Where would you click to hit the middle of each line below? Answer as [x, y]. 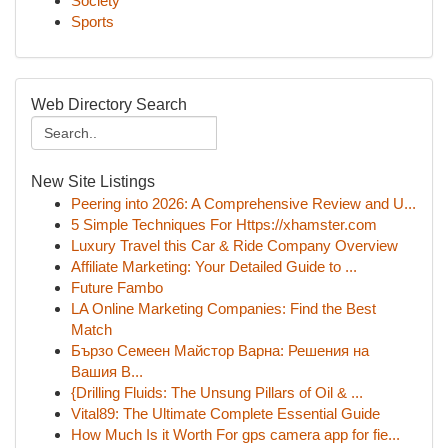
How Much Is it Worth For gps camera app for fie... [235, 434]
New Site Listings [93, 181]
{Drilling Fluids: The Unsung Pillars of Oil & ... [217, 392]
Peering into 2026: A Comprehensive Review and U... [243, 203]
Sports [92, 21]
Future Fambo [117, 287]
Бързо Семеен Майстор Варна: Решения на [220, 350]
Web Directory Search [109, 104]
